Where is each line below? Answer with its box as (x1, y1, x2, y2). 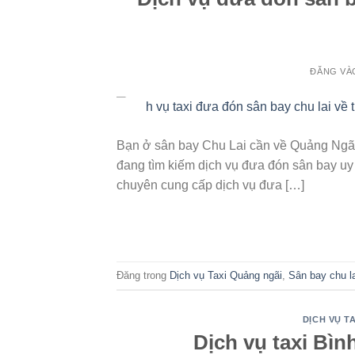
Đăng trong (116, 269, 170, 281)
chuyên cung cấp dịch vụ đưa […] (116, 178, 304, 193)
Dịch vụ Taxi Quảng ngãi (170, 269, 282, 281)
